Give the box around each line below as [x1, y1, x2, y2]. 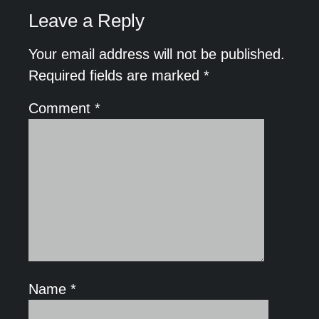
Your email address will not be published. [28, 46, 285, 63]
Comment [28, 100, 95, 117]
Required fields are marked [28, 68, 204, 84]
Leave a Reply [28, 10, 145, 32]
